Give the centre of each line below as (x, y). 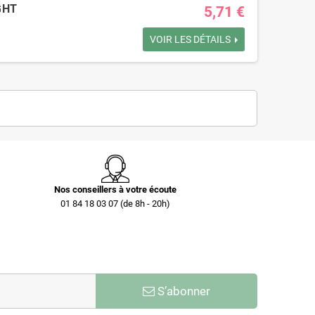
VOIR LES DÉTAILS (193, 39)
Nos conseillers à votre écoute (116, 189)
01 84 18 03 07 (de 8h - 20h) (116, 204)
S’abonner (182, 291)
